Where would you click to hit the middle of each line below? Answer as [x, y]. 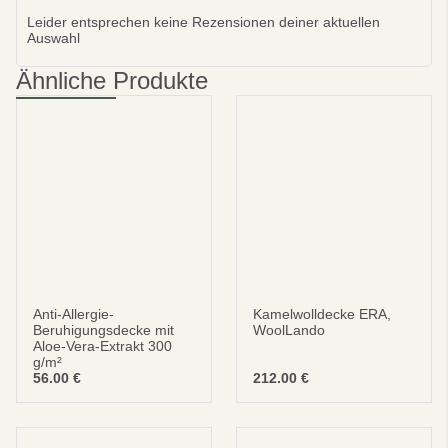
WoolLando [289, 330]
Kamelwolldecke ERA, [322, 314]
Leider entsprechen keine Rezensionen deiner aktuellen [203, 22]
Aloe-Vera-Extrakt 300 [102, 346]
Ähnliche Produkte [112, 80]
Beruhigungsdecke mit [103, 330]
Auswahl [53, 38]
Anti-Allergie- [73, 314]
